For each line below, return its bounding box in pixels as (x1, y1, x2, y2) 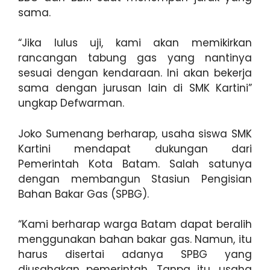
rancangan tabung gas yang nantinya (18, 51, 252, 65)
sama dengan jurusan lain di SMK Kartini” (18, 81, 252, 95)
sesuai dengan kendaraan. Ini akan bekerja (18, 66, 252, 80)
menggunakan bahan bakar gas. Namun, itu (18, 232, 252, 246)
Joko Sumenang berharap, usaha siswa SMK (18, 126, 252, 141)
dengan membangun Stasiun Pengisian (18, 171, 252, 186)
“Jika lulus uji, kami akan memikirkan (18, 36, 252, 50)
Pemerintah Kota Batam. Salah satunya (18, 156, 252, 171)
